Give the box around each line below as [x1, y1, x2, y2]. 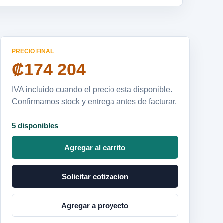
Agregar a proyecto [61, 201, 129, 210]
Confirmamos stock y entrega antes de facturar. [11, 97, 177, 106]
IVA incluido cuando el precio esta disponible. [11, 85, 172, 94]
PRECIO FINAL [11, 48, 54, 55]
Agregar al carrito [64, 143, 126, 152]
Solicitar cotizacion [61, 172, 128, 181]
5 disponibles [11, 121, 58, 130]
